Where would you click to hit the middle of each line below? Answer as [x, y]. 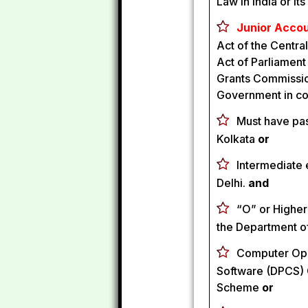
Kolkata [237, 139]
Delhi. [232, 183]
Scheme [239, 287]
